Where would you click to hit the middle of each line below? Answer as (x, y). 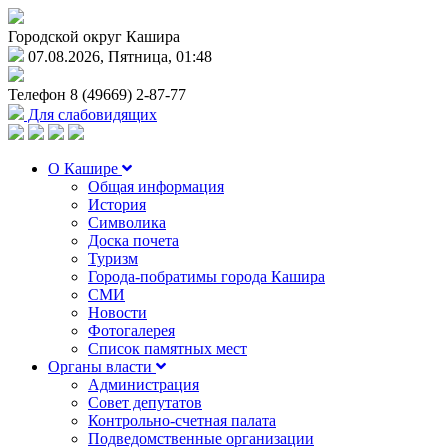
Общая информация (156, 186)
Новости (117, 312)
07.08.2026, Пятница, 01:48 (118, 56)
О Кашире (85, 168)
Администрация (143, 384)
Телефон (39, 94)
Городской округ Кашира (94, 36)
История (117, 204)
